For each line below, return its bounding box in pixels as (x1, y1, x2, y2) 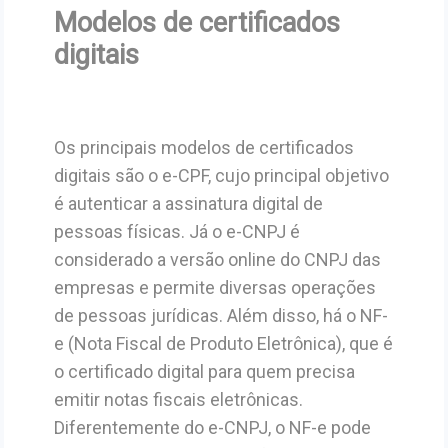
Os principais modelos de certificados (53, 136, 354, 158)
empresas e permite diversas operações (53, 276, 376, 298)
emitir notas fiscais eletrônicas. (53, 388, 303, 410)
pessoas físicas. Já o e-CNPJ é (53, 220, 300, 242)
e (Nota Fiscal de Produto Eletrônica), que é (53, 332, 393, 354)
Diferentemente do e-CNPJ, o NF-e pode (53, 416, 371, 438)
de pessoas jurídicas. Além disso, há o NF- (53, 304, 388, 326)
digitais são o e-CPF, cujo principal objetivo (53, 164, 389, 186)
